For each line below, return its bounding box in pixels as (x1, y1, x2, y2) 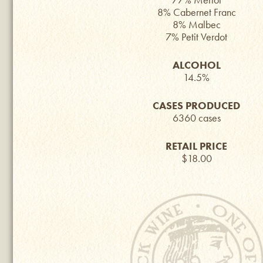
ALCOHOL (172, 58, 221, 72)
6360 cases (172, 111, 221, 124)
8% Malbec (172, 18, 221, 31)
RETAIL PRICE (166, 139, 227, 153)
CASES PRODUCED (153, 99, 240, 112)
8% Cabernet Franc (157, 5, 236, 19)
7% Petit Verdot (166, 30, 227, 43)
